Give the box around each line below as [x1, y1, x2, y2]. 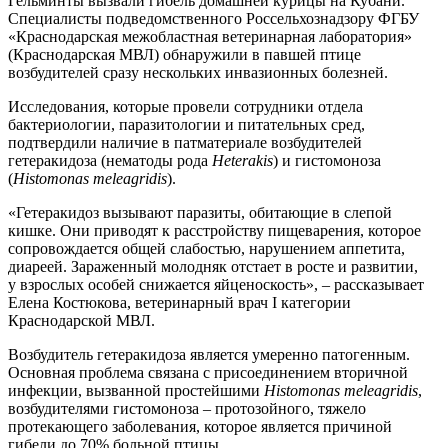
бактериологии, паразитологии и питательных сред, [8, 115, 365, 133]
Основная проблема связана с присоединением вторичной [8, 363, 408, 381]
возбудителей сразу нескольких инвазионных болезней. [8, 63, 388, 81]
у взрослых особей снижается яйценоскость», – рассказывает [8, 275, 424, 293]
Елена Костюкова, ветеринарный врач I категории [8, 293, 351, 311]
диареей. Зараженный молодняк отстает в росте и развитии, [8, 257, 418, 275]
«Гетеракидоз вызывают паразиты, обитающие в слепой [8, 203, 392, 221]
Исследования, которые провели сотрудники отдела [8, 97, 363, 115]
